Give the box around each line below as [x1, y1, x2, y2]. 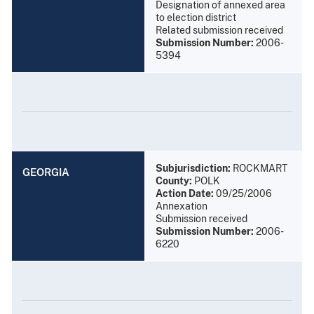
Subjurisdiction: [156, 162, 231, 174]
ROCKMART [231, 162, 287, 174]
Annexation [156, 200, 207, 212]
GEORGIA [22, 165, 69, 178]
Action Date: [156, 187, 214, 199]
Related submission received [156, 24, 283, 36]
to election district [156, 11, 236, 23]
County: [156, 175, 192, 186]
